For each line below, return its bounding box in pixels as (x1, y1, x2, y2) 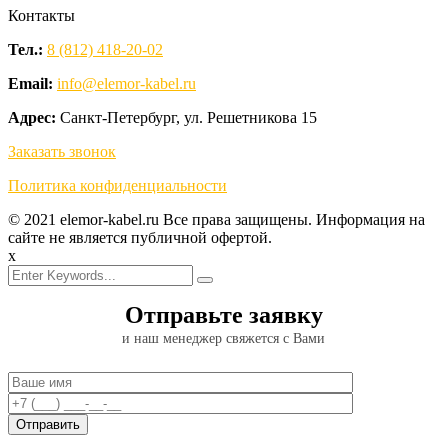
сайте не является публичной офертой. (8, 229, 272, 247)
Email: (8, 75, 53, 93)
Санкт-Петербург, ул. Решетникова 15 (60, 109, 317, 127)
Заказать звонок (8, 143, 116, 161)
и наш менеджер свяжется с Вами (122, 331, 326, 347)
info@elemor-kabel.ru (57, 75, 196, 93)
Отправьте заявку (125, 302, 323, 329)
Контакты (8, 7, 75, 25)
